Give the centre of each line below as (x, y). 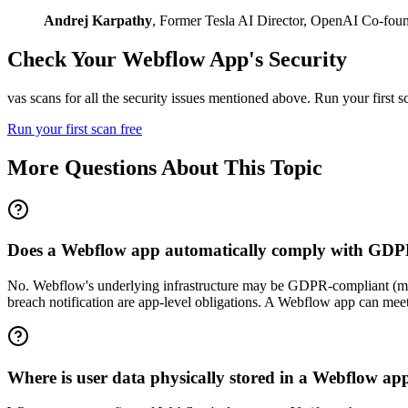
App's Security (276, 59)
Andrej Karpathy (98, 20)
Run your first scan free (75, 128)
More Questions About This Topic (165, 167)
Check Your (65, 59)
